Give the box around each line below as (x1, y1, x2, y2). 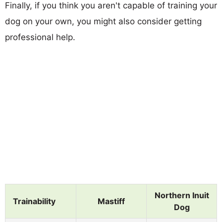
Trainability (13, 196, 55, 206)
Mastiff (98, 196, 125, 206)
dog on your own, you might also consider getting (5, 16, 202, 26)
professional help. (5, 32, 75, 42)
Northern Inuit (154, 190, 209, 200)
